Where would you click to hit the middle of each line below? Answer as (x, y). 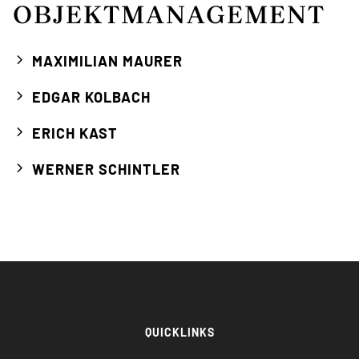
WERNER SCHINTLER (106, 169)
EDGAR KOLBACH (91, 97)
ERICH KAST (75, 133)
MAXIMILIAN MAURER (107, 61)
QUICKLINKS (179, 332)
